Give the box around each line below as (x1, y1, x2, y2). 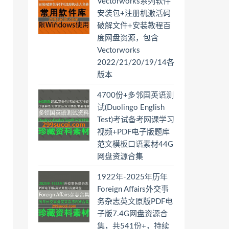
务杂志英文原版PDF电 (97, 198, 173, 205)
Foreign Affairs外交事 (97, 186, 169, 193)
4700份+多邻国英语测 (97, 91, 174, 99)
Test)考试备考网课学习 (97, 116, 174, 124)
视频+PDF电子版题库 (97, 128, 170, 136)
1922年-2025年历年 (97, 173, 168, 181)
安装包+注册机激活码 (97, 10, 171, 17)
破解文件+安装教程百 (97, 22, 171, 30)
